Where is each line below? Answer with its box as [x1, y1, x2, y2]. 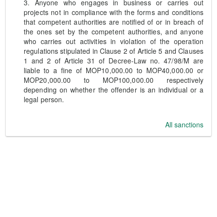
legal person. [24, 94, 64, 104]
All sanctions [165, 120, 203, 129]
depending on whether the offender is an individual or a [24, 85, 203, 94]
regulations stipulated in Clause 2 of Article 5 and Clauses [24, 46, 203, 56]
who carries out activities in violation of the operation [24, 36, 203, 46]
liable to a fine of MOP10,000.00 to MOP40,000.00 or [24, 65, 203, 75]
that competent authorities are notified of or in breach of [24, 17, 203, 27]
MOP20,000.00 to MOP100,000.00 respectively [24, 75, 203, 85]
